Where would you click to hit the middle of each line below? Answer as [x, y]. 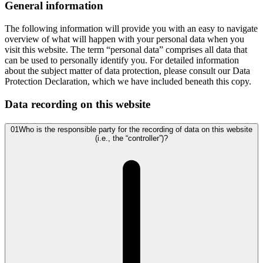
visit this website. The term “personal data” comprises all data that [126, 50]
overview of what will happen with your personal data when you [124, 39]
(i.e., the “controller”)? [131, 138]
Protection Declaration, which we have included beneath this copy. [128, 82]
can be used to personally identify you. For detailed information [122, 60]
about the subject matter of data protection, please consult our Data [127, 71]
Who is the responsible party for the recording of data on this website [136, 129]
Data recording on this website [77, 104]
